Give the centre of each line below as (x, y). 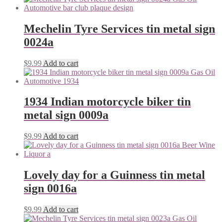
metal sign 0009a (66, 115)
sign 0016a (50, 189)
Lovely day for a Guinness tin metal (114, 175)
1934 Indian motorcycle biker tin (107, 102)
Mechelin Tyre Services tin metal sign (119, 28)
